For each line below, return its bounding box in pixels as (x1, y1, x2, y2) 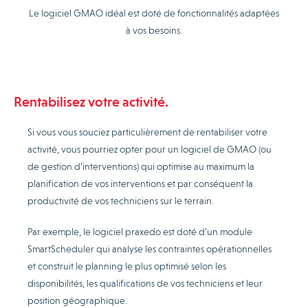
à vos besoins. (126, 24, 182, 36)
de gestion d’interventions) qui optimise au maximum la (27, 160, 254, 172)
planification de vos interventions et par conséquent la (27, 177, 253, 189)
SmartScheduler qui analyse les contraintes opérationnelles (27, 243, 272, 254)
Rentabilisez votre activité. (14, 93, 168, 110)
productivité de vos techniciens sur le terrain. (27, 195, 216, 206)
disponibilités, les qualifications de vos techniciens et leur (27, 277, 263, 289)
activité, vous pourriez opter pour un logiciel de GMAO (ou (27, 143, 272, 155)
